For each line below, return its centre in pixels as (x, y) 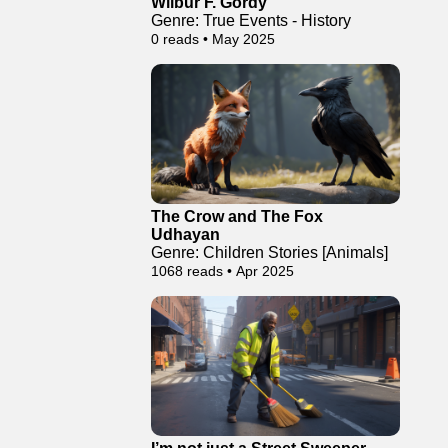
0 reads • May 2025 (213, 39)
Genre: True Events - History (251, 20)
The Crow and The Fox (237, 216)
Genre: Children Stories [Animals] (269, 252)
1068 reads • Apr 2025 (222, 271)
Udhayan (185, 234)
